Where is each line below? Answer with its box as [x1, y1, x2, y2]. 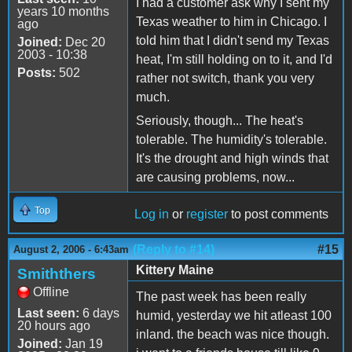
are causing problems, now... [136, 170, 295, 184]
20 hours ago [17, 318, 90, 332]
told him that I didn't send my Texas [136, 33, 329, 47]
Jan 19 [62, 336, 103, 350]
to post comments [228, 207, 328, 221]
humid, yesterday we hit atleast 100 [136, 308, 332, 322]
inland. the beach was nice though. [136, 327, 329, 341]
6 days [79, 306, 119, 320]
